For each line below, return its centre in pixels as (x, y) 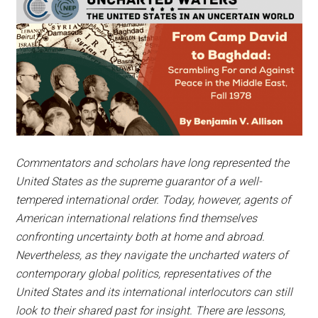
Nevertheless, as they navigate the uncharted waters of (152, 255)
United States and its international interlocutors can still (154, 292)
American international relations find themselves (137, 218)
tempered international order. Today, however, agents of (153, 200)
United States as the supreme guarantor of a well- (139, 181)
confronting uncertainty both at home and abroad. (141, 237)
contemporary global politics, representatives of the (143, 274)
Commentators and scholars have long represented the (153, 163)
